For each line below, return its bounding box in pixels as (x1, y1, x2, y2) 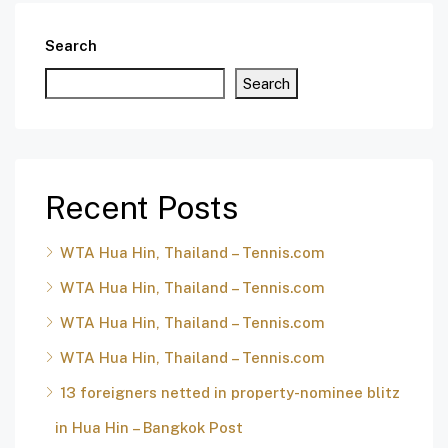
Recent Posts (45, 189, 238, 227)
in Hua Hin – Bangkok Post (55, 419, 243, 437)
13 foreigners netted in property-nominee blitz (60, 384, 400, 402)
